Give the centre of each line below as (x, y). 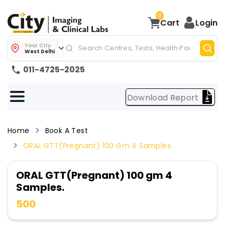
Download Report (163, 98)
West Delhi (40, 51)
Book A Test (67, 130)
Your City (38, 45)
